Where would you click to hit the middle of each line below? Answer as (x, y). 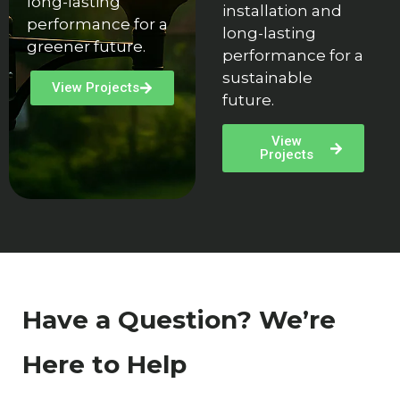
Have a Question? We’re (179, 320)
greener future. (86, 46)
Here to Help (104, 365)
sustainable (267, 77)
